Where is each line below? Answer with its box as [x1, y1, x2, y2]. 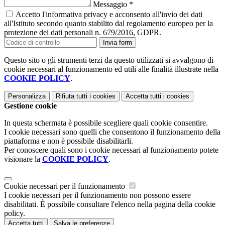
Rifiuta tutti [56, 92, 87, 100]
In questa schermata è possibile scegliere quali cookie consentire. [4, 119, 208, 128]
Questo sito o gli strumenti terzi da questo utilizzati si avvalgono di [4, 56, 213, 65]
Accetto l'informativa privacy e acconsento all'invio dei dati [16, 10, 202, 19]
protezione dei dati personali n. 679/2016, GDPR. [4, 28, 161, 37]
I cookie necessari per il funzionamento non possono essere [4, 191, 191, 200]
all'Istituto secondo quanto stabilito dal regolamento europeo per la [4, 19, 213, 28]
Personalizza [8, 92, 46, 100]
